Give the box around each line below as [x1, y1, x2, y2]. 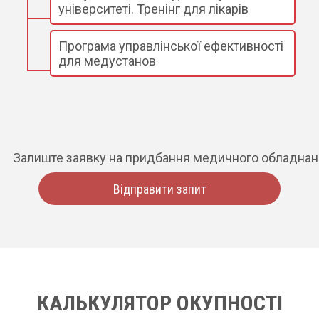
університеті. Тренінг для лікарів [58, 1, 249, 17]
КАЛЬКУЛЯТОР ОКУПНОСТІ [36, 291, 283, 316]
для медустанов [58, 53, 156, 69]
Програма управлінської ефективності [58, 38, 283, 54]
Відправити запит [113, 182, 206, 197]
